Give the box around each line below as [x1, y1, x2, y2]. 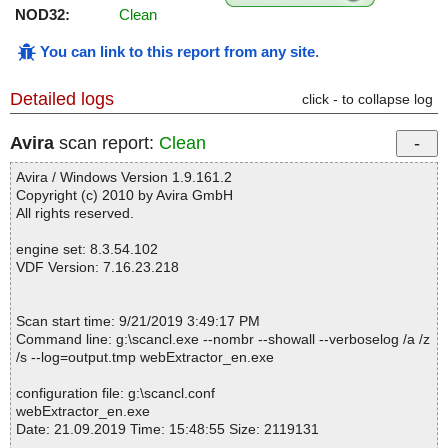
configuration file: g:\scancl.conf [16, 385, 215, 402]
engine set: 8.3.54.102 [16, 241, 158, 258]
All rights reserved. [16, 205, 134, 222]
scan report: [54, 133, 159, 154]
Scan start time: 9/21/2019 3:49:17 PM [16, 313, 260, 330]
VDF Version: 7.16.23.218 [16, 259, 179, 276]
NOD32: [15, 6, 70, 24]
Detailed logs [10, 89, 114, 110]
